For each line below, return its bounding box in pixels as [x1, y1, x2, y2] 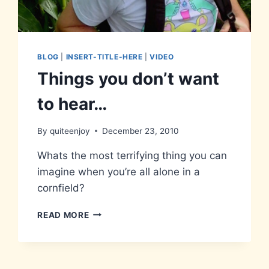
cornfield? [37, 181, 85, 194]
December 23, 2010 [101, 125, 179, 136]
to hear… [37, 94, 107, 114]
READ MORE [37, 210, 89, 220]
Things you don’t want [37, 68, 220, 89]
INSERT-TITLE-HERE [65, 52, 143, 62]
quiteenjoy [49, 125, 90, 136]
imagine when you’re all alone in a [37, 165, 201, 178]
